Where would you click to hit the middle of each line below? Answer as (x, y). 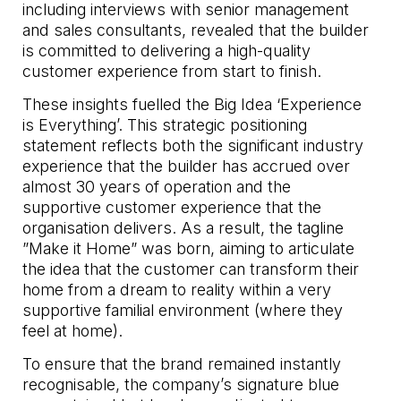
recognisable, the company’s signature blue (181, 384)
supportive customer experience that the (172, 207)
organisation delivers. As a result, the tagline (183, 227)
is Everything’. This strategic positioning (165, 124)
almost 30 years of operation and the (157, 186)
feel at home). (73, 330)
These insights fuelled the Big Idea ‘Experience (192, 104)
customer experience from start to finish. (172, 71)
